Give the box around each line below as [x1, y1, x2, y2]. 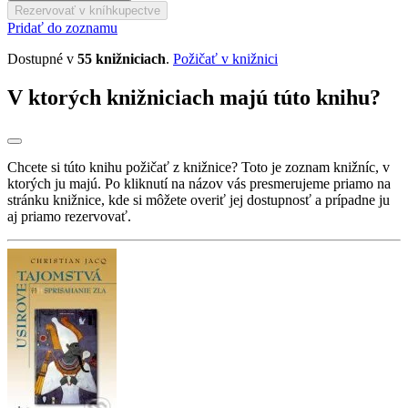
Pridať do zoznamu [7, 19, 117, 36]
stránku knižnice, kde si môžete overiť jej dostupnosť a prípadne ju [7, 191, 390, 208]
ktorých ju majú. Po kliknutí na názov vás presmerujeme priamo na [7, 175, 391, 191]
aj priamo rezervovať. [7, 208, 131, 224]
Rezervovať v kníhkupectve [15, 3, 160, 17]
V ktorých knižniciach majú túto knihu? [7, 85, 381, 109]
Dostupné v [7, 50, 77, 66]
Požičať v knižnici [173, 50, 278, 66]
